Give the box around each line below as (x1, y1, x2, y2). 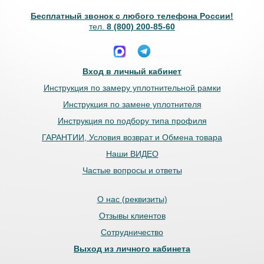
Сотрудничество (101, 227, 163, 237)
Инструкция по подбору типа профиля (57, 116, 207, 126)
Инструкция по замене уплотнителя (62, 100, 202, 109)
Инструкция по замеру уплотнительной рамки (43, 83, 221, 93)
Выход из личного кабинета (74, 244, 190, 253)
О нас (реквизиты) (97, 194, 167, 204)
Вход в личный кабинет (82, 67, 181, 76)
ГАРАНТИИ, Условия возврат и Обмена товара (42, 133, 222, 142)
